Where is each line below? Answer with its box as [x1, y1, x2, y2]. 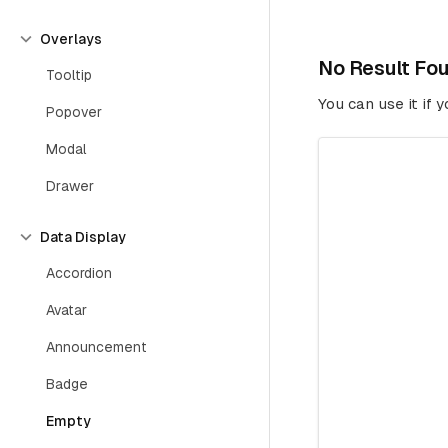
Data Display [40, 229, 126, 245]
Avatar [46, 302, 87, 318]
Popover [46, 104, 102, 120]
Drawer [46, 178, 94, 194]
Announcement [46, 339, 147, 355]
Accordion [46, 265, 112, 281]
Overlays [40, 31, 102, 47]
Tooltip [46, 67, 92, 83]
